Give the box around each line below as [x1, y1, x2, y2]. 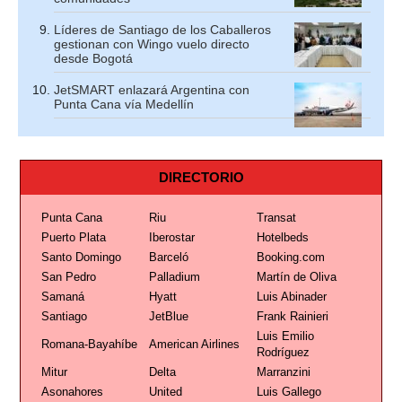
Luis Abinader [256, 290, 327, 303]
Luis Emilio [256, 329, 314, 343]
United [148, 385, 182, 398]
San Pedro [40, 270, 96, 284]
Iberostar [148, 231, 195, 244]
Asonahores [40, 385, 103, 398]
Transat [256, 211, 296, 224]
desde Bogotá [54, 51, 133, 66]
